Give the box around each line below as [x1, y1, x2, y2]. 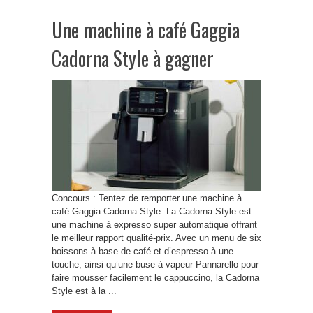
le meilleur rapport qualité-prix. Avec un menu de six [52, 233, 261, 243]
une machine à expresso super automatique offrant [52, 219, 257, 230]
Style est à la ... [52, 286, 117, 296]
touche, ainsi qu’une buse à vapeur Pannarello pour [52, 259, 259, 270]
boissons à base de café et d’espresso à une [52, 246, 233, 256]
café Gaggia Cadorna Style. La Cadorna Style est [52, 206, 252, 217]
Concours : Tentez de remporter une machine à [52, 193, 242, 203]
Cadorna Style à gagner [52, 44, 214, 73]
